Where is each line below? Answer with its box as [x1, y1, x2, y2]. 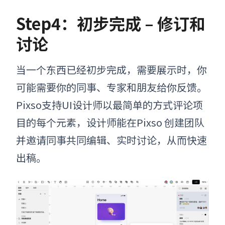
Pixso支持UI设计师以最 [16, 97, 123, 112]
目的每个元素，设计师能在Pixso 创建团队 [16, 115, 204, 130]
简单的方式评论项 [123, 97, 203, 112]
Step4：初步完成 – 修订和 [16, 11, 205, 35]
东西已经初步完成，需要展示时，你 [46, 62, 207, 77]
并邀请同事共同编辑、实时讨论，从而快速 [16, 132, 207, 147]
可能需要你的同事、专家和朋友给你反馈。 [16, 79, 207, 94]
